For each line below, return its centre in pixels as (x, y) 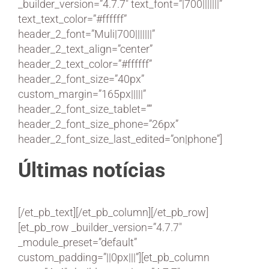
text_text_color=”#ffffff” (72, 19)
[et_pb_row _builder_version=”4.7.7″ (100, 228)
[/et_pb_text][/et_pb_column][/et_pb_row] (113, 213)
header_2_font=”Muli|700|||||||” (86, 34)
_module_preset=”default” (77, 243)
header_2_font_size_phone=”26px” (98, 124)
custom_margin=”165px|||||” (82, 94)
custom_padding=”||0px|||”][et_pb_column (114, 258)
